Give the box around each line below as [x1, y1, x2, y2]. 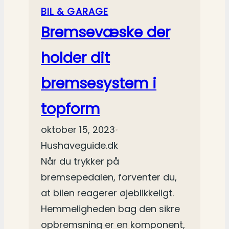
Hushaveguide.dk [41, 139, 118, 152]
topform [41, 99, 100, 120]
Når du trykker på [41, 155, 119, 168]
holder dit [41, 48, 110, 68]
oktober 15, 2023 [41, 123, 115, 136]
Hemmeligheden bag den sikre [41, 202, 180, 216]
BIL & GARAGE [41, 5, 108, 18]
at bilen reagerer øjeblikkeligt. [41, 187, 174, 200]
